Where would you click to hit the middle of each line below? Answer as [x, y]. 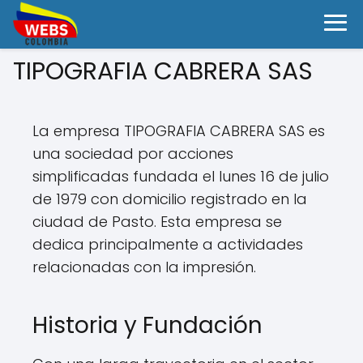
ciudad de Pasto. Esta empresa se [157, 222]
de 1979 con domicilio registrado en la [170, 199]
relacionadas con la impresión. [144, 267]
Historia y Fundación [147, 325]
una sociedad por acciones [133, 154]
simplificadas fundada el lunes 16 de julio [181, 176]
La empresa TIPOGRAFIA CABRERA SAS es [179, 131]
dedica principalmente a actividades [168, 244]
